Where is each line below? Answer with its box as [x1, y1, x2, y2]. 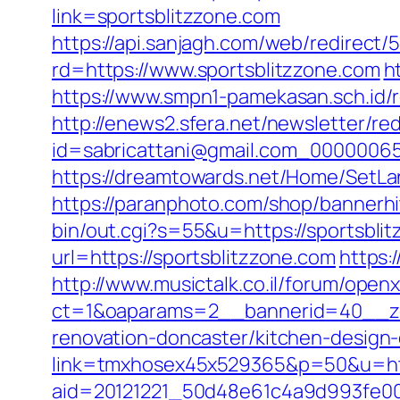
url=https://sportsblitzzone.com [52, 244, 336, 271]
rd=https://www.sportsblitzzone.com [52, 56, 380, 83]
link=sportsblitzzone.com [52, 3, 280, 29]
